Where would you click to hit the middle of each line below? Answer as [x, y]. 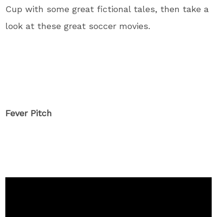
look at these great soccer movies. [78, 26]
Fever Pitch [29, 113]
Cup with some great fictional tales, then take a [107, 9]
